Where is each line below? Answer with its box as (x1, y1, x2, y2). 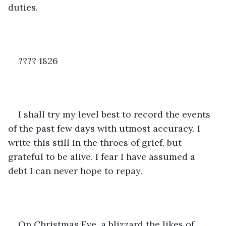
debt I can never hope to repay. (8, 164, 142, 177)
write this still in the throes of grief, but (8, 136, 184, 148)
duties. (8, 1, 38, 13)
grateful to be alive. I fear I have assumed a (8, 150, 198, 162)
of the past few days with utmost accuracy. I (8, 122, 203, 134)
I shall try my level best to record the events (18, 108, 213, 120)
